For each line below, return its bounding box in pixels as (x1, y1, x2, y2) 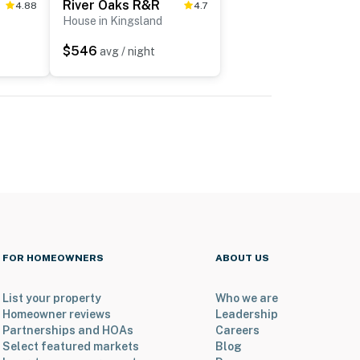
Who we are (215, 292, 278, 305)
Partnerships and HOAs (2, 324, 133, 337)
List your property (2, 292, 101, 305)
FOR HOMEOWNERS (2, 252, 104, 264)
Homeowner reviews (2, 308, 111, 321)
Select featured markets (2, 340, 139, 354)
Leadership (215, 308, 278, 321)
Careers (215, 324, 260, 337)
